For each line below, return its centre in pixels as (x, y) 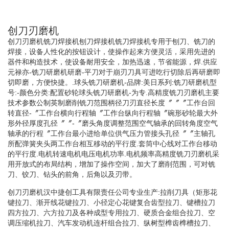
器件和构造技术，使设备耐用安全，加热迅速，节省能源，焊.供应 (112, 62)
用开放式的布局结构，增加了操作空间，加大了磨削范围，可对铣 (111, 164)
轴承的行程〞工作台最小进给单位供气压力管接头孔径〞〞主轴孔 (111, 133)
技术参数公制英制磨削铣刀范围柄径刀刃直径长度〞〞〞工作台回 (111, 102)
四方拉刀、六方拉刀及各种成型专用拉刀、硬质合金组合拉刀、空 (111, 212)
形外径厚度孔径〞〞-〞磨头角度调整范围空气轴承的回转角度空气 (113, 123)
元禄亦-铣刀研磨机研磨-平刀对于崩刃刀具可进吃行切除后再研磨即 (114, 72)
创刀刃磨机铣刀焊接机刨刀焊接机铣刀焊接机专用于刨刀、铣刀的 (111, 41)
